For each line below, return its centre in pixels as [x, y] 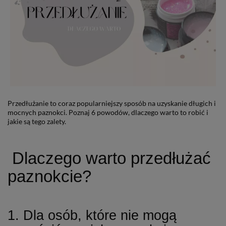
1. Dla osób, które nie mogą [92, 215]
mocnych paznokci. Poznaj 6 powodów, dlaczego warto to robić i [108, 112]
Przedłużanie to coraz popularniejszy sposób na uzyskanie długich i [112, 103]
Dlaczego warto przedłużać [109, 158]
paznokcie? [49, 176]
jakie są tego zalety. [37, 121]
